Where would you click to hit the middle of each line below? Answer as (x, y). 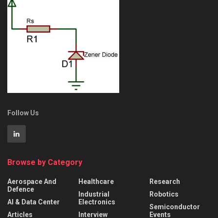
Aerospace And (32, 182)
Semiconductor (175, 207)
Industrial (94, 194)
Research (165, 182)
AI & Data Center (34, 202)
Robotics (164, 194)
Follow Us (23, 113)
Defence (21, 190)
